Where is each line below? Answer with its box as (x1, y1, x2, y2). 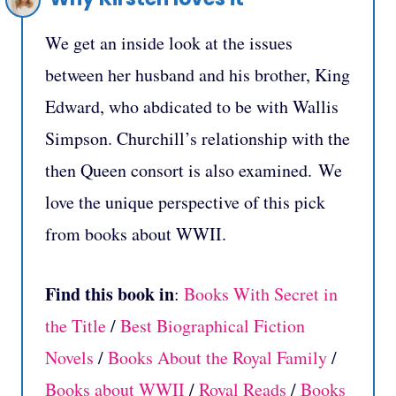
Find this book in (45, 280, 174, 307)
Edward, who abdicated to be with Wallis (45, 94, 339, 118)
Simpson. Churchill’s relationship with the (45, 126, 350, 150)
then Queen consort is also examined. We (45, 157, 342, 182)
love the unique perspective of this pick (45, 189, 325, 214)
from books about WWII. (45, 221, 226, 246)
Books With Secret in (184, 281, 338, 306)
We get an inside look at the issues (45, 30, 293, 55)
